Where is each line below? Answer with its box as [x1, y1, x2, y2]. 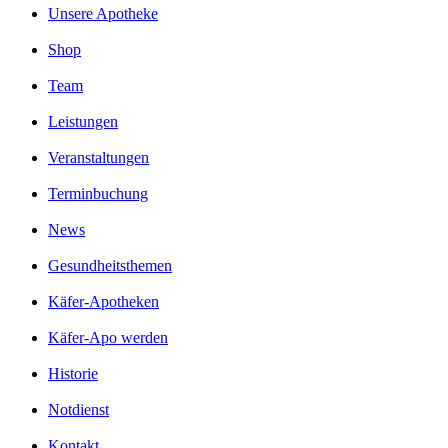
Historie [48, 364, 98, 382]
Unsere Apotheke [48, 4, 158, 22]
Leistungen [48, 112, 118, 130]
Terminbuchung [48, 184, 148, 202]
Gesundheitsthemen [48, 256, 172, 274]
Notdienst [48, 400, 109, 418]
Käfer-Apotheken [48, 292, 159, 310]
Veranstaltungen [48, 148, 149, 166]
